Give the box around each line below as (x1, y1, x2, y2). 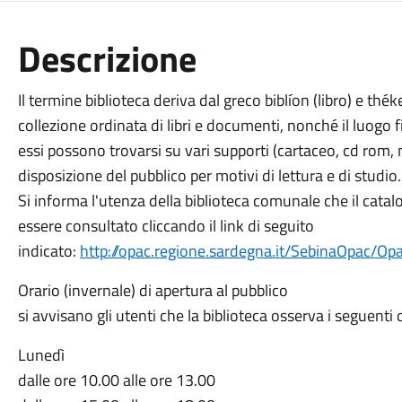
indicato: (17, 239, 80, 263)
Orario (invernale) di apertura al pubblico (17, 278, 288, 302)
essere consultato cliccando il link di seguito (17, 214, 314, 238)
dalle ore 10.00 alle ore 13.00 (17, 368, 215, 392)
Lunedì (17, 343, 65, 367)
